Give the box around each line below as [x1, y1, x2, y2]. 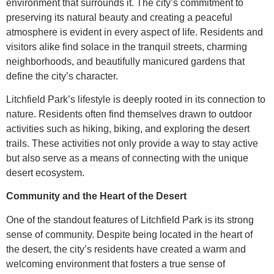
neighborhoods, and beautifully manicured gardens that [6, 56, 245, 67]
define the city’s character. [6, 70, 118, 81]
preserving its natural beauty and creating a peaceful [6, 12, 232, 23]
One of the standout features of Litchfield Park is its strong [6, 214, 254, 225]
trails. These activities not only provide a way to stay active [6, 138, 258, 149]
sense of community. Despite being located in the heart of [6, 229, 253, 240]
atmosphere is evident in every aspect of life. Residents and [6, 26, 263, 37]
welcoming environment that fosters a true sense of [6, 258, 225, 269]
